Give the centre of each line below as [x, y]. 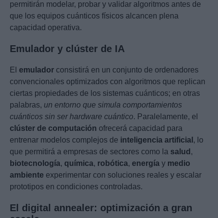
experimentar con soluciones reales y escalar [123, 175]
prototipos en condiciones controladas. [76, 187]
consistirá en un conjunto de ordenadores [126, 70]
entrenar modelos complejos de [65, 140]
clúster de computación [53, 128]
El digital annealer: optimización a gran [101, 208]
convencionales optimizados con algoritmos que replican [108, 82]
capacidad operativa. [46, 28]
